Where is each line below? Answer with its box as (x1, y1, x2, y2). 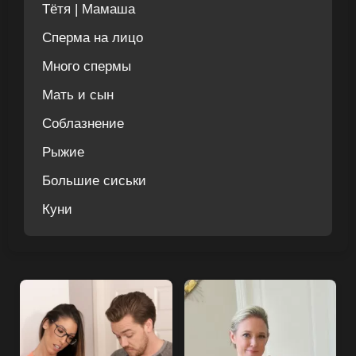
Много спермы (42, 58, 131, 74)
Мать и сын (42, 87, 114, 103)
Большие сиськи (42, 172, 146, 188)
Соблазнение (42, 115, 124, 131)
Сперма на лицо (42, 29, 143, 45)
